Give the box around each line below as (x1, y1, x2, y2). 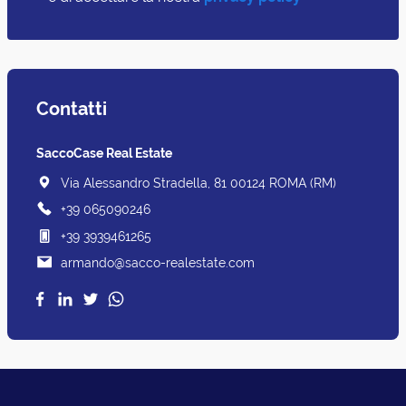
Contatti (36, 97, 107, 120)
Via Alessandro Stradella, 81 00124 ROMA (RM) (60, 174, 336, 190)
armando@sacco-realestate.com (60, 255, 255, 271)
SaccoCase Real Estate (36, 144, 172, 160)
